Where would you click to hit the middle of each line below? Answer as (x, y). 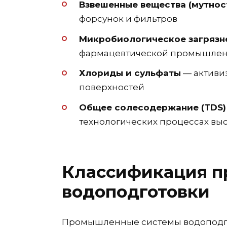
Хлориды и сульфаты (130, 73)
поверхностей (112, 87)
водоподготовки (136, 192)
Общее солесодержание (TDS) (153, 108)
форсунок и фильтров (128, 18)
